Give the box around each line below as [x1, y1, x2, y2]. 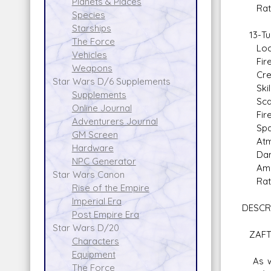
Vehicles [71, 48, 107, 60]
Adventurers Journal [71, 115, 158, 127]
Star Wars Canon [52, 168, 125, 180]
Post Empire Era [71, 208, 139, 220]
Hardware [71, 142, 114, 154]
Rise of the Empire [71, 181, 149, 194]
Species [71, 8, 105, 21]
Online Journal [71, 102, 132, 114]
